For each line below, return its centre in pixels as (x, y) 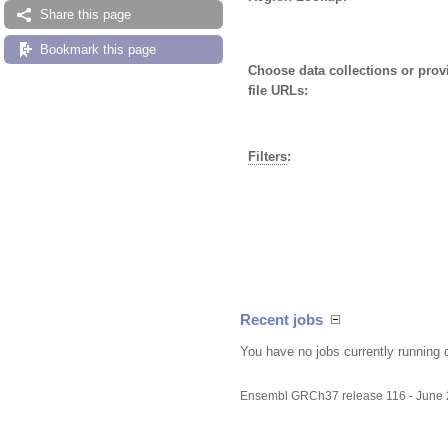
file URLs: (278, 90)
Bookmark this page (98, 49)
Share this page (85, 14)
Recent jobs (281, 319)
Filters (267, 156)
